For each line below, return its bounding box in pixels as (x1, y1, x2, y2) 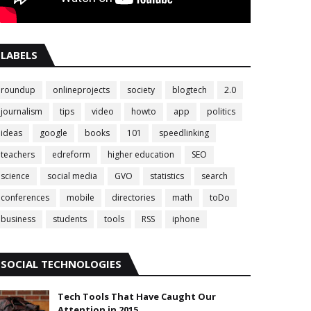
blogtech (172, 84, 207, 96)
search (201, 170, 228, 183)
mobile (67, 192, 94, 204)
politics (207, 106, 235, 118)
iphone (172, 213, 200, 226)
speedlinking (159, 127, 209, 140)
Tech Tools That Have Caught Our (58, 290, 216, 303)
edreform (52, 149, 90, 161)
